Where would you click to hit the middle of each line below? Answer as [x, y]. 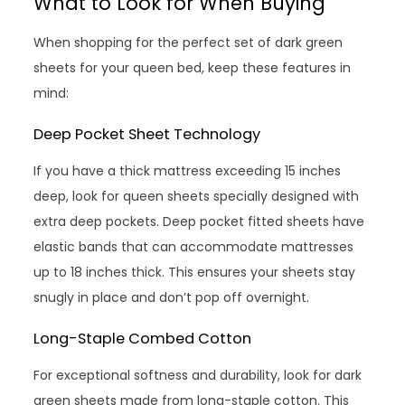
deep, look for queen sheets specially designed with [197, 197]
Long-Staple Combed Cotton [143, 339]
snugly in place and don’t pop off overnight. [172, 298]
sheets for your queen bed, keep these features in [193, 68]
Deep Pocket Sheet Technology [147, 135]
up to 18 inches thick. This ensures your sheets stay [195, 273]
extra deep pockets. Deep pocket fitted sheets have [199, 222]
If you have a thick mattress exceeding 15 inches [188, 171]
